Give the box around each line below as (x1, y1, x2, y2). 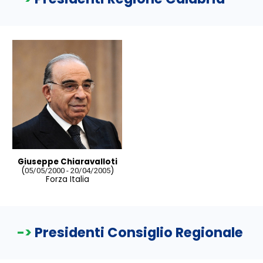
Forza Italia (45, 174, 89, 186)
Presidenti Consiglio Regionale (35, 223, 244, 242)
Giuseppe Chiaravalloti (17, 156, 117, 168)
